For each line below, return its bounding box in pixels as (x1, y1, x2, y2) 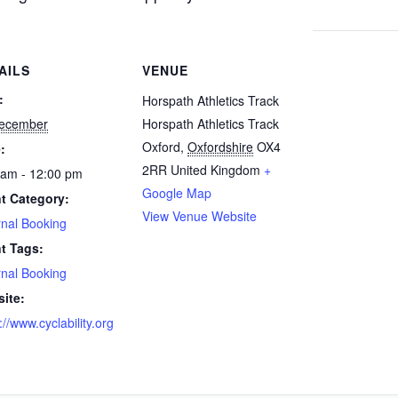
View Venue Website (142, 207, 257, 225)
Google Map (142, 184, 211, 202)
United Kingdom (171, 161, 260, 179)
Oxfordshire (187, 138, 253, 155)
